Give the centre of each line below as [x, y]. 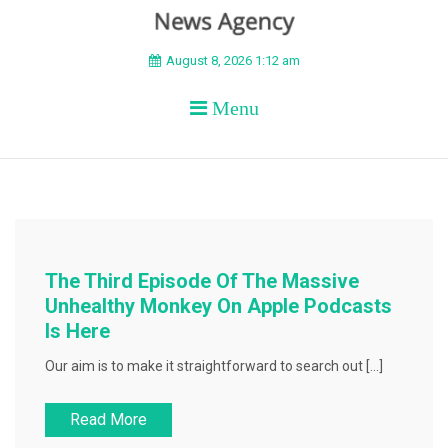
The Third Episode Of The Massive [202, 281]
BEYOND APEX [179, 74]
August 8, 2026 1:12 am [232, 60]
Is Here [77, 331]
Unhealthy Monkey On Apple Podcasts [218, 306]
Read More [108, 419]
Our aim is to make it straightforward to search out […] [214, 366]
